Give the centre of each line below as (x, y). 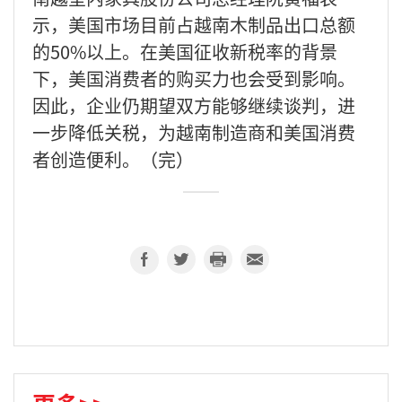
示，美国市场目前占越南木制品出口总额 (194, 24)
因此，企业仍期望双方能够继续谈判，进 (194, 105)
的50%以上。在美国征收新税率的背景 (185, 51)
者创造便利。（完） (113, 159)
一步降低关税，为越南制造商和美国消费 (194, 132)
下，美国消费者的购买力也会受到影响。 (194, 78)
